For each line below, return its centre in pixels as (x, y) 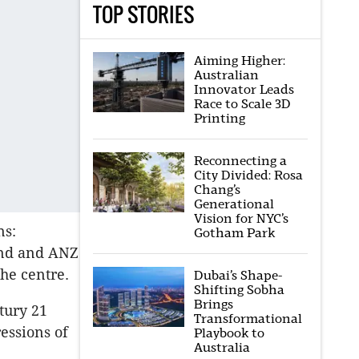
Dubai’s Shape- (238, 275)
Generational (234, 204)
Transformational (248, 319)
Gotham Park (234, 233)
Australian (226, 75)
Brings (213, 304)
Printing (219, 118)
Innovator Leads (244, 89)
